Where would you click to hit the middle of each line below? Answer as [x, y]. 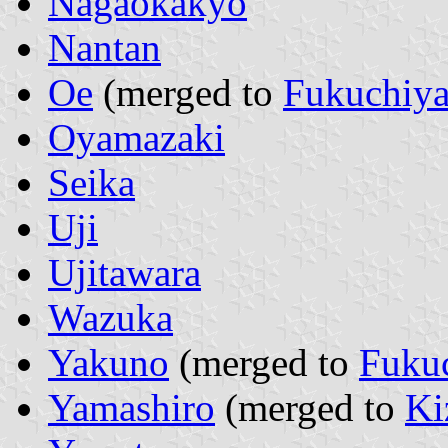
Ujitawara [124, 273]
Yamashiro [131, 408]
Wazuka [110, 318]
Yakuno [108, 363]
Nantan [104, 48]
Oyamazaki [136, 138]
